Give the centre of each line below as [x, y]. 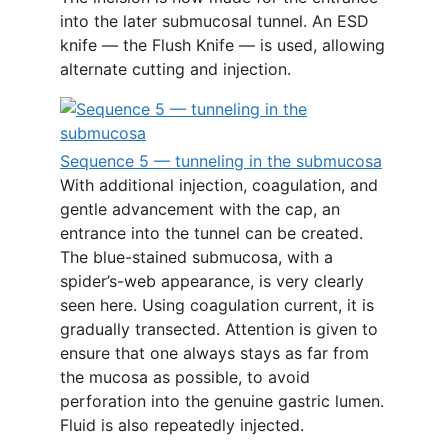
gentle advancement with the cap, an [200, 209]
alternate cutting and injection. [175, 69]
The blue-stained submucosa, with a [196, 257]
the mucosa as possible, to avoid [185, 377]
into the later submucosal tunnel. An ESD [214, 21]
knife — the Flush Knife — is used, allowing [222, 45]
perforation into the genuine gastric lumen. [222, 401]
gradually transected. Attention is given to [219, 329]
